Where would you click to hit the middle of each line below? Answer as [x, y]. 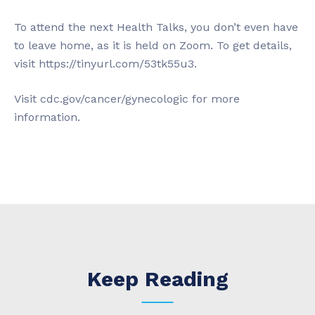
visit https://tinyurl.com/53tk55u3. [105, 64]
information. [47, 117]
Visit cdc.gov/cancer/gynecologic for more [127, 99]
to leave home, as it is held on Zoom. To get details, [153, 45]
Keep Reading [157, 279]
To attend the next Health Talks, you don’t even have [156, 27]
